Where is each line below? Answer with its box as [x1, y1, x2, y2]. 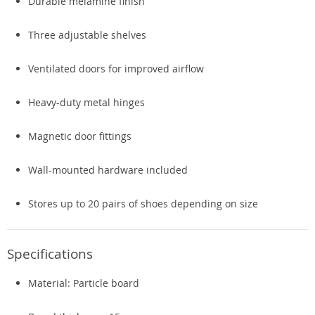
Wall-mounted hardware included [28, 163, 188, 176]
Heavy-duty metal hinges [28, 96, 145, 109]
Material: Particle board [28, 276, 139, 290]
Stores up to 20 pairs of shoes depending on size [28, 197, 258, 210]
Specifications [7, 245, 93, 262]
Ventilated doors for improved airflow [28, 62, 204, 75]
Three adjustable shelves [28, 28, 146, 41]
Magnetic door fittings [28, 129, 131, 143]
